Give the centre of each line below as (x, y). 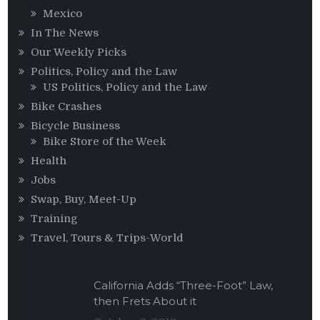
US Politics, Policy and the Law (125, 87)
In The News (65, 33)
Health (49, 161)
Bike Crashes (66, 107)
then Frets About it (145, 301)
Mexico (63, 14)
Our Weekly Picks (79, 52)
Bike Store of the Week (105, 142)
